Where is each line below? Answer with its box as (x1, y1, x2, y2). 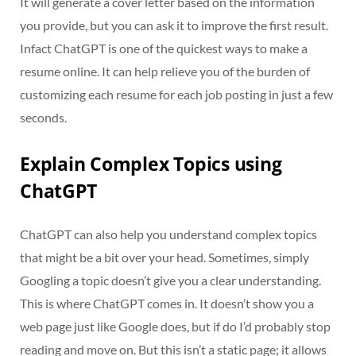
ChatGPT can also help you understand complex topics (20, 226, 317, 242)
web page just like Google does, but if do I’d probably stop (20, 319, 331, 335)
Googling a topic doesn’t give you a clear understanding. (20, 273, 321, 288)
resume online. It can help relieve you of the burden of (20, 63, 310, 79)
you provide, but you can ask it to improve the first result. (20, 17, 328, 33)
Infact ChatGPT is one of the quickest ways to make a (20, 40, 308, 56)
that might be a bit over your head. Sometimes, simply (20, 250, 309, 265)
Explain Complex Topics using (20, 151, 282, 177)
